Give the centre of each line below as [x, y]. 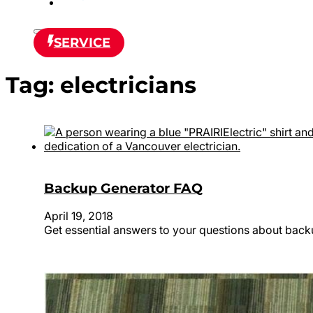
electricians [128, 85]
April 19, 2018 [79, 216]
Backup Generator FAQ [123, 188]
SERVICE [82, 43]
